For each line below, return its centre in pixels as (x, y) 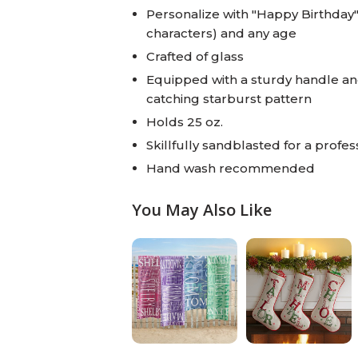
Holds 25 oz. (184, 121)
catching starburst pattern (229, 98)
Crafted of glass (195, 56)
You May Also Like (201, 209)
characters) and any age (221, 33)
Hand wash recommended (230, 168)
